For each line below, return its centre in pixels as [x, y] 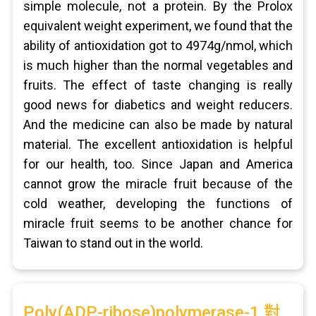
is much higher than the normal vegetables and [158, 65]
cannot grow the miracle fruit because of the [158, 184]
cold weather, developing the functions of [158, 203]
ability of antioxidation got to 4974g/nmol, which [158, 45]
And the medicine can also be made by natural [158, 124]
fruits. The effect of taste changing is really [158, 85]
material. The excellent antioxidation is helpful [158, 144]
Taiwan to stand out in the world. [113, 243]
